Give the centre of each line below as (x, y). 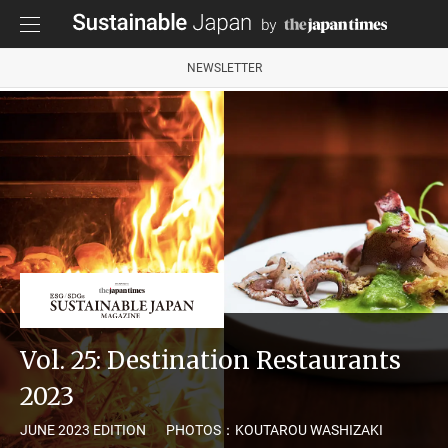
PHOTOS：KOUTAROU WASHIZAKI (274, 429)
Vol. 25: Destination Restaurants (210, 360)
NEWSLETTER (224, 68)
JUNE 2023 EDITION (83, 429)
